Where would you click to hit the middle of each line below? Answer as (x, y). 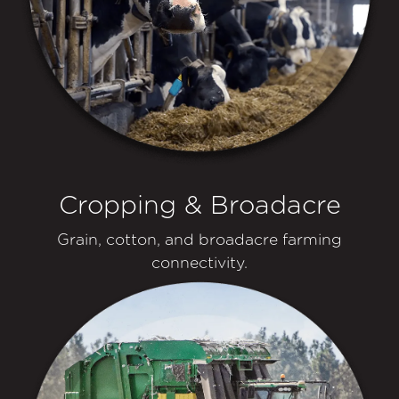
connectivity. (199, 263)
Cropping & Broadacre (199, 205)
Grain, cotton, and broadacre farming (199, 240)
